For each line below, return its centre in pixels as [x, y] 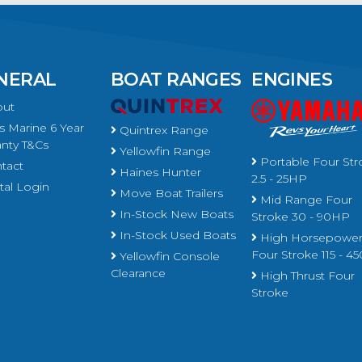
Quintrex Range [162, 130]
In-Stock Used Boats [176, 235]
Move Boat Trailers [169, 193]
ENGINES [292, 79]
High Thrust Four [306, 275]
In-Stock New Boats [175, 214]
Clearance [138, 273]
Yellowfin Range [163, 151]
